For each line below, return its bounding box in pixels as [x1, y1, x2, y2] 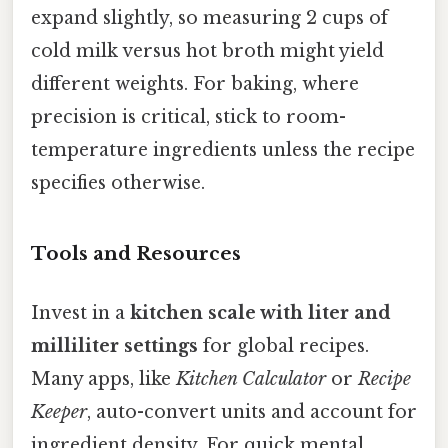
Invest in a [31, 301, 130, 324]
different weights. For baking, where [31, 72, 359, 95]
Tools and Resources [31, 241, 241, 265]
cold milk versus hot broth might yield [31, 39, 384, 62]
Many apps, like [31, 367, 176, 390]
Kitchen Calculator [176, 367, 326, 390]
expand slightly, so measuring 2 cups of [31, 6, 388, 29]
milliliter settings [31, 334, 198, 357]
